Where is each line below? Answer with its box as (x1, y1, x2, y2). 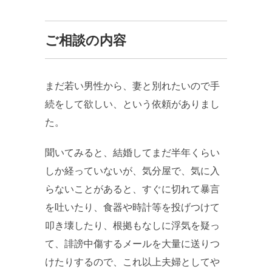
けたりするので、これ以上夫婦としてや (45, 257, 220, 268)
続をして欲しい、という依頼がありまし (45, 99, 220, 110)
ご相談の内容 (45, 33, 126, 49)
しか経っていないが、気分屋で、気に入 (45, 166, 220, 177)
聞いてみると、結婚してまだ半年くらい (45, 148, 220, 158)
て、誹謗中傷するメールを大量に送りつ (45, 239, 220, 250)
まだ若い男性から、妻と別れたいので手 (45, 81, 220, 92)
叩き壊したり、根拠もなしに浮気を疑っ (45, 220, 220, 231)
